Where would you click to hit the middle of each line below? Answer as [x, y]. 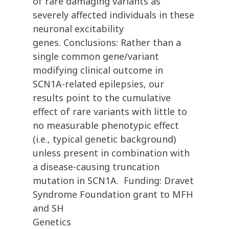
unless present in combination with [111, 153]
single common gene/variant [96, 56]
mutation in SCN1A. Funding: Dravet [113, 181]
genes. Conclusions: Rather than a [107, 43]
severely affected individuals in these [113, 15]
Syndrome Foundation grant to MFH [113, 194]
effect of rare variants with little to [110, 112]
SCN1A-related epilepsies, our [98, 84]
